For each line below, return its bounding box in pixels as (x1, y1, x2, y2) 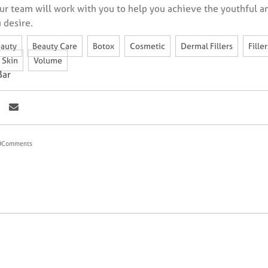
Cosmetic (129, 41, 165, 52)
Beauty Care (32, 41, 77, 52)
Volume (33, 55, 62, 66)
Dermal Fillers (180, 41, 233, 52)
